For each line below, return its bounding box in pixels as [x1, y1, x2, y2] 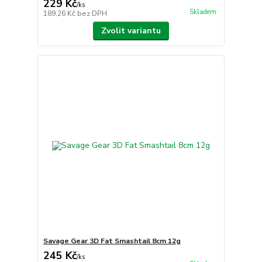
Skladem [189, 8, 216, 17]
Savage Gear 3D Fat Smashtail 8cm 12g [43, 236, 181, 246]
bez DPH [77, 9, 107, 19]
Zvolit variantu [101, 25, 161, 37]
